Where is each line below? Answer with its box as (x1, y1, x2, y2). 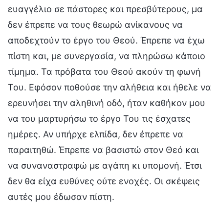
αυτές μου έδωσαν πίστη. (8, 191, 114, 202)
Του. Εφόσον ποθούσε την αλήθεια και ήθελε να (8, 82, 211, 92)
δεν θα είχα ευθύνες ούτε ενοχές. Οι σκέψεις (8, 175, 200, 186)
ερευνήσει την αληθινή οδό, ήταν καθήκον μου (8, 97, 205, 108)
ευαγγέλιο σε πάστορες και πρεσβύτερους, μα (8, 3, 203, 14)
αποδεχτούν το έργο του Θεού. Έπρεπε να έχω (8, 35, 205, 45)
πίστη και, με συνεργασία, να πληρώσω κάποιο (8, 50, 205, 61)
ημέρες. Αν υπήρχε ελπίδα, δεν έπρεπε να (8, 129, 183, 139)
